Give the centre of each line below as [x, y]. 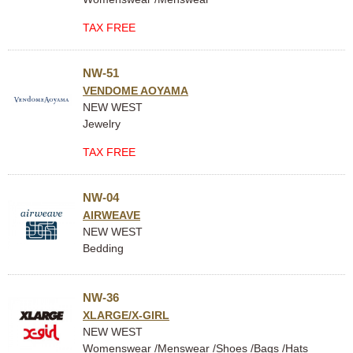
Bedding [103, 248]
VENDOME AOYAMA [136, 91]
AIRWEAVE [111, 215]
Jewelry [102, 124]
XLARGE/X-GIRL [126, 315]
